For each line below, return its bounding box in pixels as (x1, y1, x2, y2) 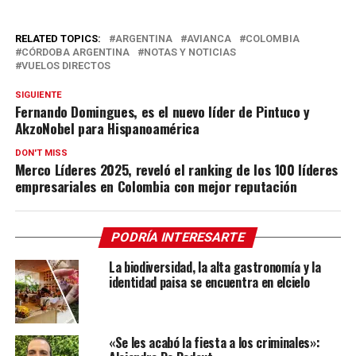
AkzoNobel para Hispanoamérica (14, 117, 199, 138)
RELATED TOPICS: (14, 32, 101, 44)
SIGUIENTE (14, 89, 62, 100)
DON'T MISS (14, 147, 68, 158)
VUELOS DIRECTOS (21, 59, 110, 72)
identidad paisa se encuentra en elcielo (108, 272, 310, 292)
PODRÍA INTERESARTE (109, 229, 247, 245)
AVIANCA (186, 32, 231, 44)
